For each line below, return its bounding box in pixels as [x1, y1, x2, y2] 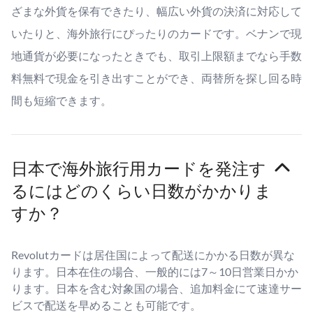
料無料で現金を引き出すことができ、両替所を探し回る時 [11, 71, 302, 85]
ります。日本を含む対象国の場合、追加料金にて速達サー [11, 282, 302, 295]
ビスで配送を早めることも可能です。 [11, 298, 201, 312]
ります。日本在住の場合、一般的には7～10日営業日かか [11, 265, 298, 278]
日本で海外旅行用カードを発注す [11, 158, 266, 178]
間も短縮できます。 [11, 94, 112, 107]
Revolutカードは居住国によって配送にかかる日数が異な [11, 248, 295, 261]
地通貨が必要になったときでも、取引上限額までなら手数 [11, 49, 302, 62]
